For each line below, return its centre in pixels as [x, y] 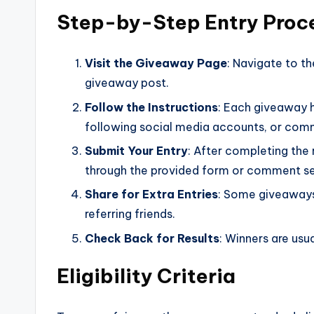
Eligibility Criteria [146, 275]
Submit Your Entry [136, 150]
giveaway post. [127, 83]
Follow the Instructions [151, 107]
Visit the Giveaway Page [156, 63]
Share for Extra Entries [151, 194]
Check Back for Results [152, 238]
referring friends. [130, 214]
